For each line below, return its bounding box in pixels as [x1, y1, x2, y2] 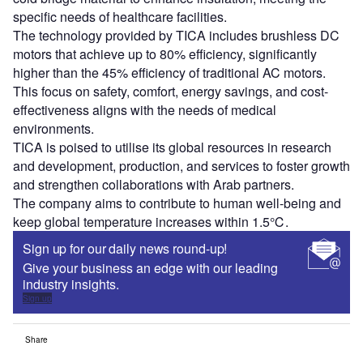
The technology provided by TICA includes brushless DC [13, 25, 340, 45]
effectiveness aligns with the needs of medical [13, 100, 276, 119]
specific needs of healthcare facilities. [13, 6, 227, 26]
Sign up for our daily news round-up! [23, 238, 228, 258]
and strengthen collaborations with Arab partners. [13, 174, 294, 194]
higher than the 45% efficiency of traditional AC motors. [13, 62, 326, 82]
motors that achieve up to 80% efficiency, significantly [13, 44, 317, 63]
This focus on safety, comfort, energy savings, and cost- [13, 81, 328, 100]
